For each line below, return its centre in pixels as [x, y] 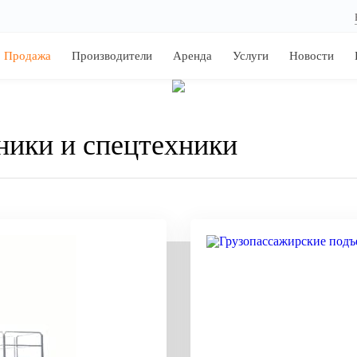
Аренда [192, 56]
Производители [112, 56]
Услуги [251, 56]
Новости [312, 56]
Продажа [27, 56]
